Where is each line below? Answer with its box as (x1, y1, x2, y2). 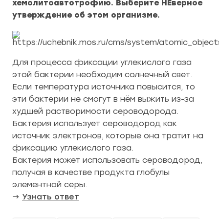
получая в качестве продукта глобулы (12, 168, 170, 177)
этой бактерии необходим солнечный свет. (12, 70, 192, 79)
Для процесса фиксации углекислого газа (12, 58, 192, 67)
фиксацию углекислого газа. (12, 143, 133, 153)
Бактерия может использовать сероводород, (12, 155, 202, 165)
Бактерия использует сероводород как (12, 119, 177, 128)
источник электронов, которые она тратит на (12, 131, 203, 140)
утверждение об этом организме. (12, 10, 160, 20)
